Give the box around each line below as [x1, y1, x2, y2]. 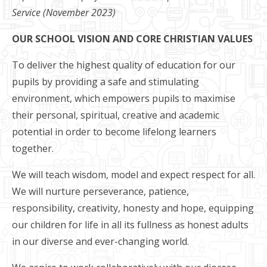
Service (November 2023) [12, 5, 116, 19]
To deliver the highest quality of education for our [12, 58, 235, 72]
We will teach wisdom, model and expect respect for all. [12, 167, 255, 181]
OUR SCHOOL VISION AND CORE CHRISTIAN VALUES [12, 32, 253, 45]
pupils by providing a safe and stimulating [12, 74, 199, 88]
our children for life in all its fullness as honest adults [12, 218, 249, 231]
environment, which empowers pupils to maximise [12, 91, 235, 105]
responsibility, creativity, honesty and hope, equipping [12, 201, 254, 215]
